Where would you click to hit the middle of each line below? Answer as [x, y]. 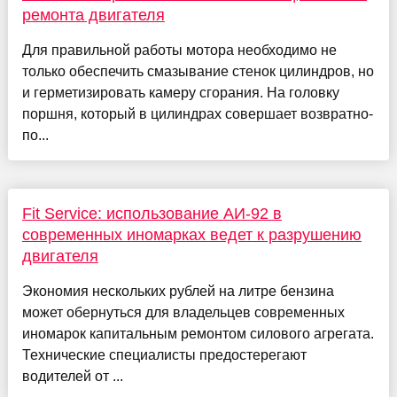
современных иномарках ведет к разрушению [191, 235]
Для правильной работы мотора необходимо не [179, 51]
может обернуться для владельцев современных [183, 313]
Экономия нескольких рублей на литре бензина [178, 292]
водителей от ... [72, 377]
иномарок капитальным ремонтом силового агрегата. [198, 334]
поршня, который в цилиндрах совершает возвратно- [197, 114]
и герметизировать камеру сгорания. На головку [180, 93]
